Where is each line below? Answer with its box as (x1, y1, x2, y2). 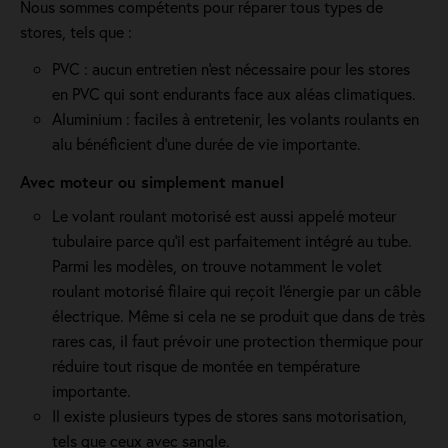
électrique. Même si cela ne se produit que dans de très (52, 305, 425, 326)
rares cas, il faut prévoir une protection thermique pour (52, 330, 423, 351)
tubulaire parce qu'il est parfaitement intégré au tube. (52, 230, 412, 251)
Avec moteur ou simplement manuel (20, 171, 284, 192)
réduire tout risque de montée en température (52, 355, 360, 376)
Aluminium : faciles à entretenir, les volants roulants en (52, 108, 419, 129)
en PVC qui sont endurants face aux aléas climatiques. (52, 83, 416, 104)
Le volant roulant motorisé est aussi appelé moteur (52, 205, 396, 226)
